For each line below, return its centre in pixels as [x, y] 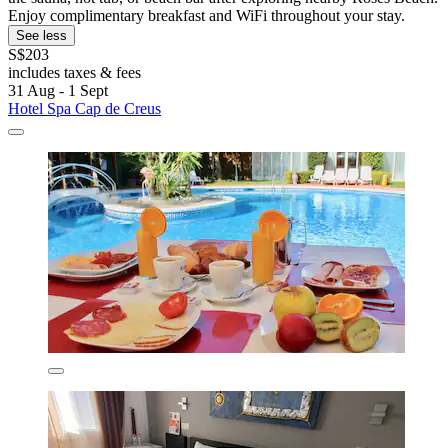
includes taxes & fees [74, 73]
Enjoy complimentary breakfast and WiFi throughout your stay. [206, 16]
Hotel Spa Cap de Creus [84, 109]
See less [41, 36]
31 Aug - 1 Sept [58, 91]
